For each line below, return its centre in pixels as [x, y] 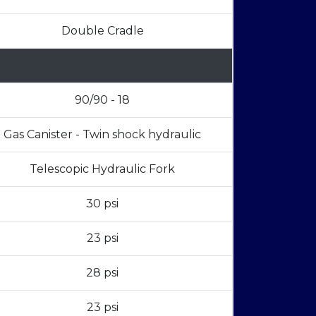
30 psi [102, 203]
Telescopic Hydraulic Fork [102, 169]
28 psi [102, 272]
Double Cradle [102, 30]
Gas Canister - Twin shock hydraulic [102, 134]
